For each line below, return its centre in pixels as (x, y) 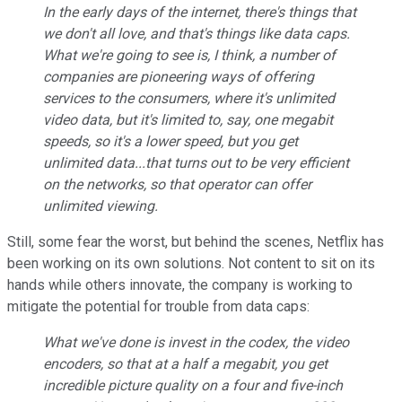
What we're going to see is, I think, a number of (189, 56)
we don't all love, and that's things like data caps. (197, 34)
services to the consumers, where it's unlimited (189, 99)
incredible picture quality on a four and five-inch (193, 386)
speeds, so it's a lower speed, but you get (170, 142)
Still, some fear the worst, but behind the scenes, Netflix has (196, 242)
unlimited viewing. (100, 206)
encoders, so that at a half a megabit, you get (185, 364)
